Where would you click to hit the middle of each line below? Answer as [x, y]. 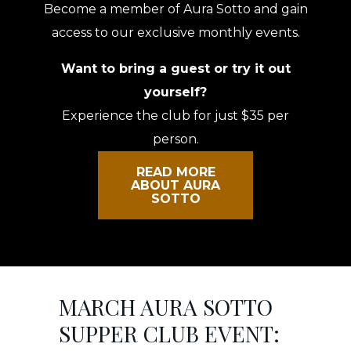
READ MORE [175, 172]
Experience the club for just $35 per [175, 116]
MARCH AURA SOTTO [166, 307]
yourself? [175, 92]
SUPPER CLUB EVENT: [169, 334]
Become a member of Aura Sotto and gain [175, 9]
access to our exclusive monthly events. [175, 33]
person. [175, 139]
